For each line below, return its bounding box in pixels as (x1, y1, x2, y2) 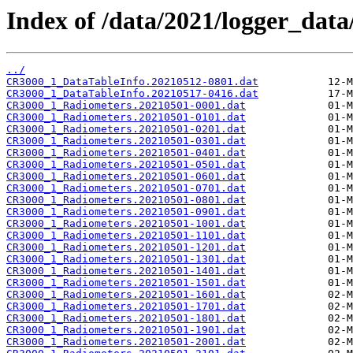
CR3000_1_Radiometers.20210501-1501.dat (6, 277, 246, 289)
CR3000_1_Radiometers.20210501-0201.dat (6, 123, 246, 136)
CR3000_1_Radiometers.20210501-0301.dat (6, 135, 246, 147)
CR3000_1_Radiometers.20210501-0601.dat (6, 170, 246, 183)
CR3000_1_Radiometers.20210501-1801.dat (6, 312, 246, 325)
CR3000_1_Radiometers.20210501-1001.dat (6, 217, 246, 230)
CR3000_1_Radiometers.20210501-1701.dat (6, 300, 246, 313)
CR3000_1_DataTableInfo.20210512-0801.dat (6, 76, 258, 88)
